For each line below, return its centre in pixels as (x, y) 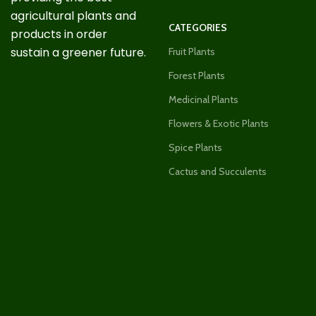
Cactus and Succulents (218, 171)
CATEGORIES (198, 27)
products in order (59, 34)
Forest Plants (197, 75)
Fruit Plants (192, 51)
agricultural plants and (73, 16)
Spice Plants (195, 147)
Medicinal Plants (203, 99)
